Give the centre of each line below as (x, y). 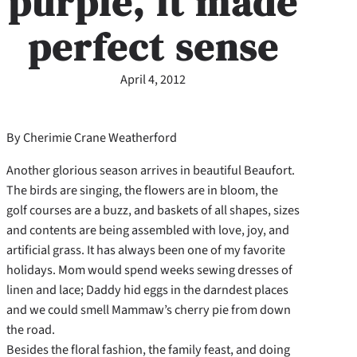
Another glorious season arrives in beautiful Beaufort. (151, 171)
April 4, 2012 (153, 79)
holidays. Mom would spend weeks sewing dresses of (149, 270)
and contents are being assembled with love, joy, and (148, 230)
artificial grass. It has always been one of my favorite (146, 250)
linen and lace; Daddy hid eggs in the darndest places (147, 290)
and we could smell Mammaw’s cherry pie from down (149, 310)
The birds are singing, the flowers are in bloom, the (142, 190)
